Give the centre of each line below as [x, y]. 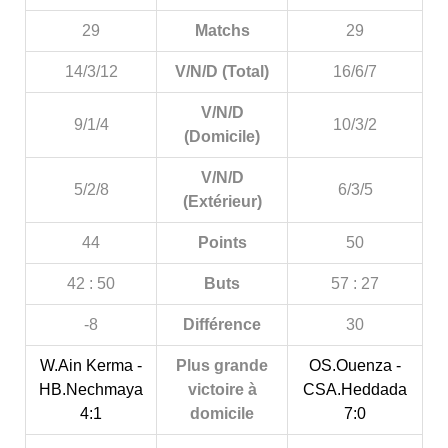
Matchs [222, 30]
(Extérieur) [222, 201]
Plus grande [222, 365]
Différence [222, 324]
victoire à [222, 389]
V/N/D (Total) [222, 71]
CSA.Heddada [355, 389]
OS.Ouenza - [355, 365]
